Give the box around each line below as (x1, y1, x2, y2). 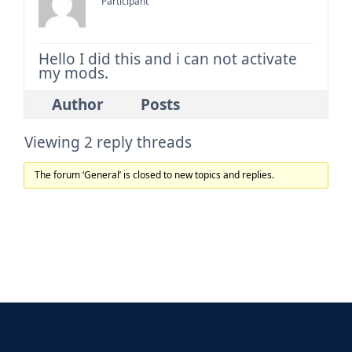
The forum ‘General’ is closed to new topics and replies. (35, 168, 275, 181)
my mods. (38, 63, 108, 83)
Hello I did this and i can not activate (38, 49, 297, 69)
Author (52, 94, 104, 115)
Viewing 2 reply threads (24, 132, 192, 152)
